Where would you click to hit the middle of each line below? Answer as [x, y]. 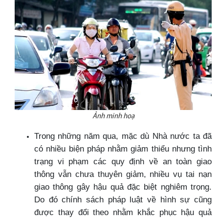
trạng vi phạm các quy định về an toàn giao [123, 161]
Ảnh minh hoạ [113, 116]
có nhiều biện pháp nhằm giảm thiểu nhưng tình [123, 148]
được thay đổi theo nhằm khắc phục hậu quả [123, 212]
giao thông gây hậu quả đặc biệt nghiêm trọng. [123, 186]
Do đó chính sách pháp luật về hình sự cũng [123, 199]
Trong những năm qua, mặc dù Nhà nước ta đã [123, 136]
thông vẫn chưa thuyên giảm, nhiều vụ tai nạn [123, 174]
